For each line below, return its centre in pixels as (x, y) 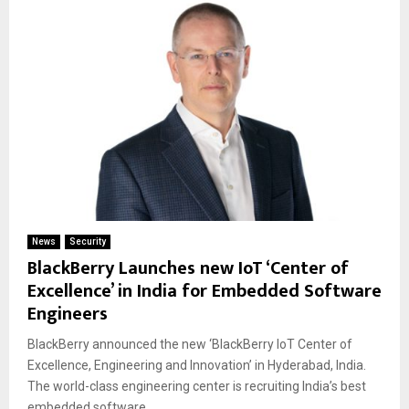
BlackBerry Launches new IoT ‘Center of (188, 269)
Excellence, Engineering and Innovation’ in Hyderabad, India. (197, 366)
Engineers (68, 315)
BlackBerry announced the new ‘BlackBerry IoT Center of (190, 345)
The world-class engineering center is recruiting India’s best (197, 387)
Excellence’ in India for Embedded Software (204, 292)
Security (88, 242)
